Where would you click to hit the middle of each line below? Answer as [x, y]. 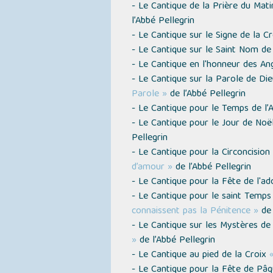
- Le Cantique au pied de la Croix [200, 255]
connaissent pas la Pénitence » [195, 211]
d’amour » [152, 168]
